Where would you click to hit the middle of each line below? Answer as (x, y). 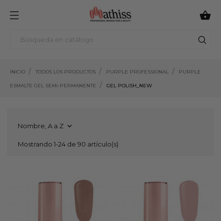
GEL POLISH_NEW (129, 85)
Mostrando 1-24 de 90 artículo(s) (68, 144)
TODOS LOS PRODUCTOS (65, 72)
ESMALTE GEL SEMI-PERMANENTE (53, 85)
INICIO (18, 72)
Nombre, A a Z (41, 126)
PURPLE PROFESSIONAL (137, 72)
